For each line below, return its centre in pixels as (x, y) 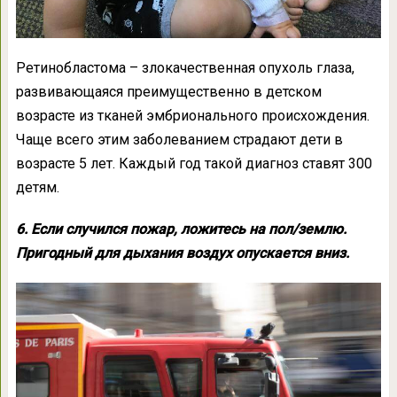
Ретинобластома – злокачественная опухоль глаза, (185, 68)
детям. (37, 188)
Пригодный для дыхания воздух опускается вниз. (182, 253)
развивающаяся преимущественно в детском (168, 92)
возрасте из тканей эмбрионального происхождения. (192, 116)
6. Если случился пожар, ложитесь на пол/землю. (181, 230)
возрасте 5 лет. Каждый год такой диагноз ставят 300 (194, 164)
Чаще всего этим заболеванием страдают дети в (179, 140)
